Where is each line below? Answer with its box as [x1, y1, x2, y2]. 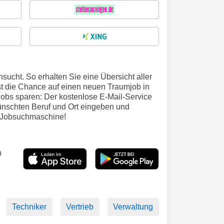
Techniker [12, 202, 47, 211]
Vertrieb [66, 202, 94, 211]
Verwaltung [113, 202, 153, 211]
